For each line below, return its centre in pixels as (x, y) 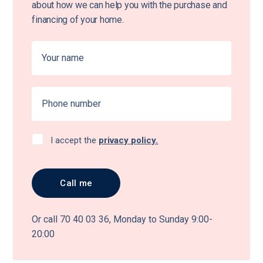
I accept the (75, 140)
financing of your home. (78, 19)
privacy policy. (129, 140)
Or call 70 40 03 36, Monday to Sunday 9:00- (122, 219)
